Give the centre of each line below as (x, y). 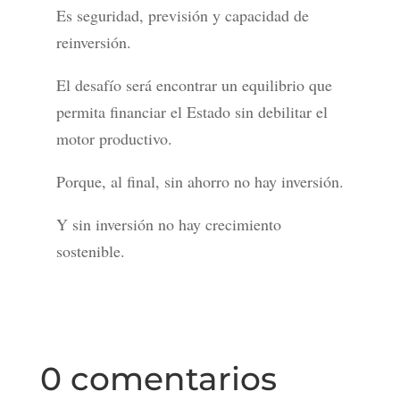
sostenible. (90, 251)
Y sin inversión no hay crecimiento (168, 225)
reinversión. (93, 42)
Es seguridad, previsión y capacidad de (182, 16)
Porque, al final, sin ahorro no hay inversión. (200, 182)
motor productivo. (114, 139)
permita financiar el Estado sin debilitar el (192, 112)
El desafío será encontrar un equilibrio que (194, 85)
